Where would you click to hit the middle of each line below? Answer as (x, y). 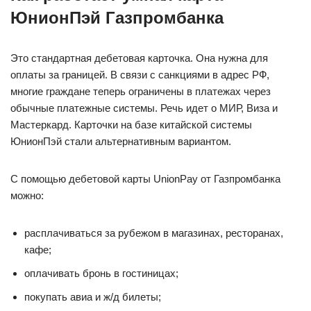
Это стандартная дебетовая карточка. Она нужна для (139, 58)
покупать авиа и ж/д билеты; (93, 297)
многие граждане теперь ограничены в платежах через (141, 91)
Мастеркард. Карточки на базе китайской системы (131, 125)
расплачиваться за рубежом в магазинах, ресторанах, (154, 233)
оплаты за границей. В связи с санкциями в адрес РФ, (140, 75)
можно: (27, 195)
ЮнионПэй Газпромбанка (117, 18)
